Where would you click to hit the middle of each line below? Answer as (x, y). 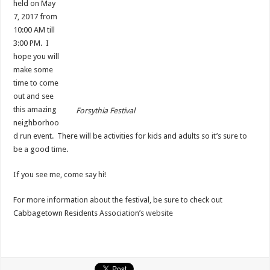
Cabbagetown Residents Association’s (80, 213)
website (160, 213)
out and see (34, 96)
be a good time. (41, 149)
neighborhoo (36, 123)
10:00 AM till (34, 30)
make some (33, 70)
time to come (36, 83)
